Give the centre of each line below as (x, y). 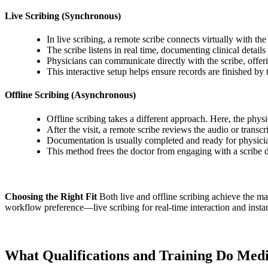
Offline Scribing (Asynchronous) (70, 95)
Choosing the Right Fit (51, 196)
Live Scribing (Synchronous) (63, 16)
